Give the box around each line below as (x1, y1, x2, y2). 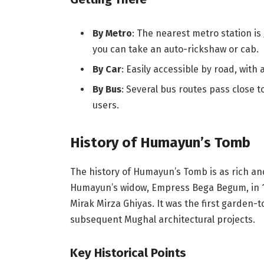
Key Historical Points (70, 245, 186, 260)
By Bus (92, 83, 121, 95)
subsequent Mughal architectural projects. (70, 213, 255, 225)
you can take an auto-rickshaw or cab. (92, 43, 259, 55)
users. (92, 99, 119, 111)
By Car (92, 63, 121, 75)
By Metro (92, 27, 132, 39)
